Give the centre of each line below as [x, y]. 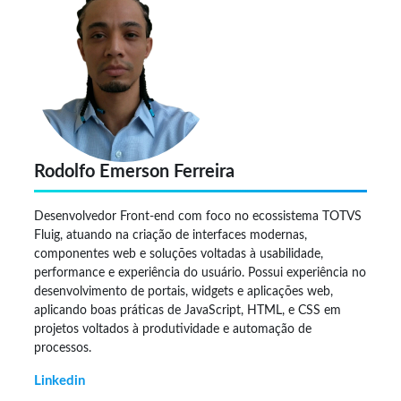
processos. [63, 348]
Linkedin [60, 381]
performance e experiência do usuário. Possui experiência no [200, 273]
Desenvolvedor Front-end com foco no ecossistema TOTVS [198, 216]
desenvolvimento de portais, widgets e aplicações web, [183, 291]
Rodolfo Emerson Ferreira [134, 172]
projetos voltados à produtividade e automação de [173, 329]
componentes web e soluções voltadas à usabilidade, [179, 254]
